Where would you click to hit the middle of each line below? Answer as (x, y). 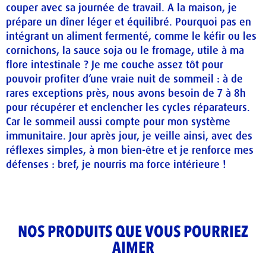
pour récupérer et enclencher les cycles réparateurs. (128, 107)
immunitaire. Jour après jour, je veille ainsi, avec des (129, 136)
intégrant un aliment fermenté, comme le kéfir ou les (131, 36)
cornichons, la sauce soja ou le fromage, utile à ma (125, 50)
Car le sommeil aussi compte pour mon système (118, 121)
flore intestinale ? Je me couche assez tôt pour (115, 64)
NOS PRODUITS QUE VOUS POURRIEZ (133, 233)
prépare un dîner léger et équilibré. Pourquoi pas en (129, 22)
